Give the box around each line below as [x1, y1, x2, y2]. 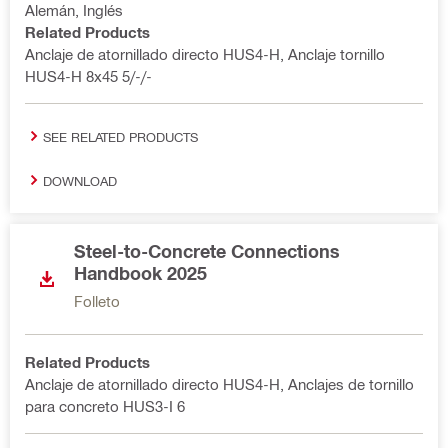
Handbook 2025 [74, 262, 207, 284]
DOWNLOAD [43, 172, 117, 188]
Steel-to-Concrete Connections [74, 240, 340, 262]
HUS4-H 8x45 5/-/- [25, 67, 152, 85]
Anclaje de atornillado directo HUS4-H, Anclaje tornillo [25, 45, 385, 63]
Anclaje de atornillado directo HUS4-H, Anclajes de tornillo [25, 375, 414, 393]
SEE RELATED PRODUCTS [43, 128, 198, 144]
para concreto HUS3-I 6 [25, 397, 185, 415]
